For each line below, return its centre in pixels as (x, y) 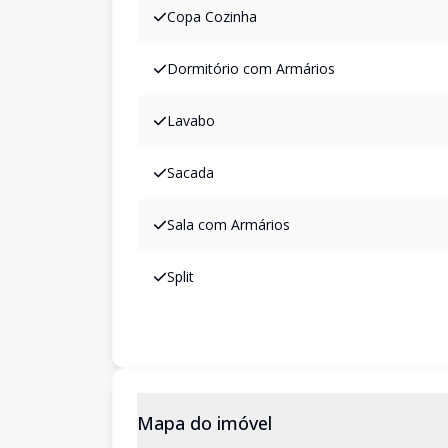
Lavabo (191, 120)
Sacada (190, 172)
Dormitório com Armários (251, 68)
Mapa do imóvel (204, 423)
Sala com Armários (228, 224)
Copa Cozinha (212, 16)
